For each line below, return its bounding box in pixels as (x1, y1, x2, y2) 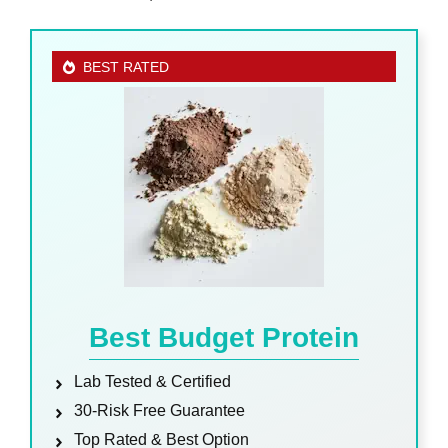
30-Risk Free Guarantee (74, 402, 246, 420)
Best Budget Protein (89, 322, 359, 354)
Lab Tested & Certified (74, 373, 232, 391)
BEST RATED (83, 59, 169, 76)
